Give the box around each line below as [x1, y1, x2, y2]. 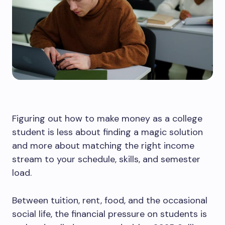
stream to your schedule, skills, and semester [12, 153, 200, 165]
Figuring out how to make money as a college [12, 113, 202, 125]
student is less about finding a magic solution [12, 126, 203, 138]
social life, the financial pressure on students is [12, 208, 207, 220]
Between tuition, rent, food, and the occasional [12, 194, 207, 206]
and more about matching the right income [12, 140, 194, 152]
